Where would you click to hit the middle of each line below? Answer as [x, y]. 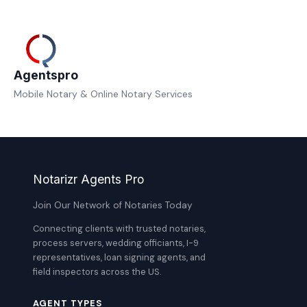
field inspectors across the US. [97, 272]
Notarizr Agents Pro [88, 180]
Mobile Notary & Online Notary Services [103, 94]
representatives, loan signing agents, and [119, 258]
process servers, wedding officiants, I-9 [116, 243]
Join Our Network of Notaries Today [113, 206]
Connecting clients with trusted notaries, [119, 229]
